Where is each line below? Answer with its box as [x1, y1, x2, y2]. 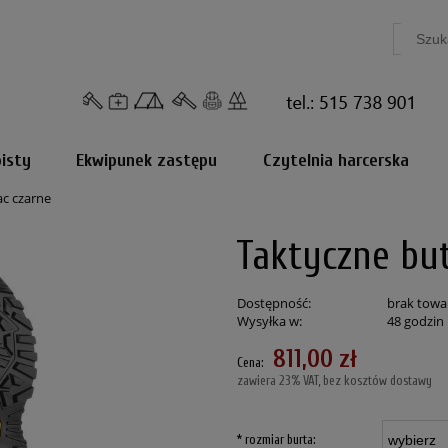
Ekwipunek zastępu [76, 150, 217, 172]
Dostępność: [236, 294, 311, 313]
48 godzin [387, 312, 445, 331]
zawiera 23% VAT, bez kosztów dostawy [236, 373, 432, 389]
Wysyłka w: [236, 312, 302, 331]
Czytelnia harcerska [262, 150, 409, 172]
